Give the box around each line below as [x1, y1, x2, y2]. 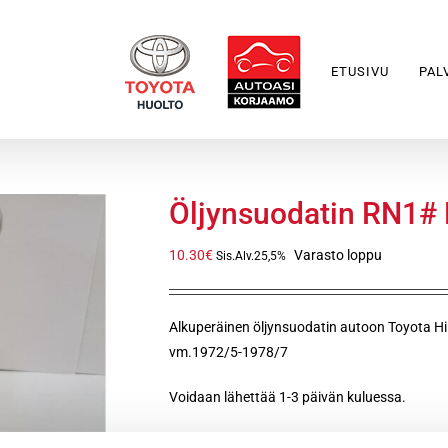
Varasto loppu [294, 247, 382, 263]
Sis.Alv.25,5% [216, 249, 286, 263]
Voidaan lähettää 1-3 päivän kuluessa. [169, 389, 406, 405]
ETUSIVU [331, 64, 389, 79]
